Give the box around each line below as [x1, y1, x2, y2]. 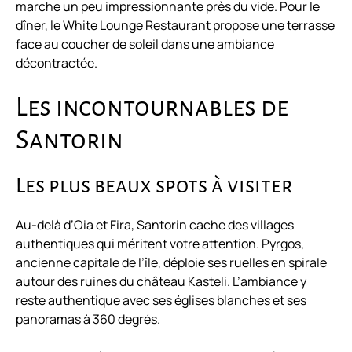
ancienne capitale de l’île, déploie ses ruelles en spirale [16, 254, 327, 272]
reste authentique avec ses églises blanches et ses [16, 291, 306, 310]
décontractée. [16, 54, 97, 72]
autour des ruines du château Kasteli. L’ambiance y [16, 273, 306, 291]
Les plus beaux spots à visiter [16, 174, 292, 198]
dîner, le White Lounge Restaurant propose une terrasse [16, 16, 335, 35]
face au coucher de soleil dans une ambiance [16, 35, 274, 53]
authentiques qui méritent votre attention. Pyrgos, [16, 235, 304, 253]
